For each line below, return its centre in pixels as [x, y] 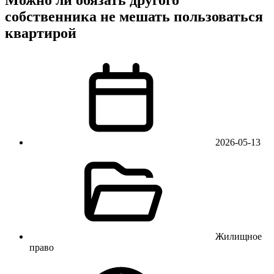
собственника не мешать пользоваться [134, 16]
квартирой [41, 33]
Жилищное [239, 236]
